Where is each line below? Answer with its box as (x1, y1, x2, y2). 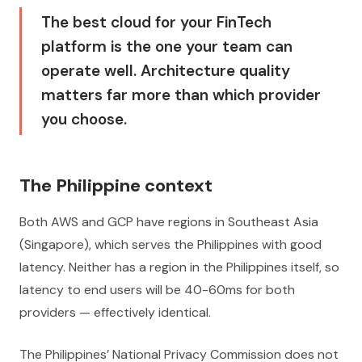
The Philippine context (19, 174, 213, 197)
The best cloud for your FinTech (41, 12, 271, 32)
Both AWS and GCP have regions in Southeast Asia (19, 213, 318, 230)
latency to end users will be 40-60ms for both (19, 281, 295, 298)
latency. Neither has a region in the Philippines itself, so (19, 259, 339, 276)
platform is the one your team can (41, 36, 293, 57)
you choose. (41, 109, 127, 129)
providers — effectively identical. (19, 304, 211, 321)
